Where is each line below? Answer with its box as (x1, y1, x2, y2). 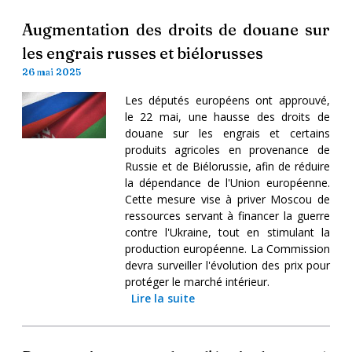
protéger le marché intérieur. (124, 273, 269, 289)
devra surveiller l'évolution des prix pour (124, 257, 330, 273)
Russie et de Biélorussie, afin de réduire (124, 158, 330, 174)
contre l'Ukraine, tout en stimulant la (124, 224, 330, 240)
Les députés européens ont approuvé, (124, 92, 330, 108)
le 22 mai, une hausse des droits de (124, 108, 330, 124)
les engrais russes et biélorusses (22, 42, 263, 63)
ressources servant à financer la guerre (124, 207, 330, 223)
